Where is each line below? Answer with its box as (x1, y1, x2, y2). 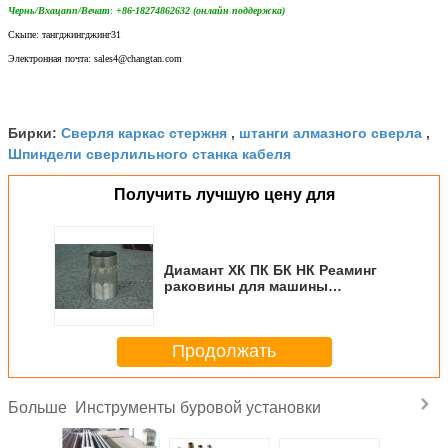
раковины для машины (164, 277, 328, 294)
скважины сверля (164, 293, 290, 310)
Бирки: (8, 124, 61, 141)
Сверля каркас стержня (61, 121, 227, 142)
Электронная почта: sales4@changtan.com (8, 52, 182, 64)
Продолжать (172, 341, 276, 362)
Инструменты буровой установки (75, 394, 321, 418)
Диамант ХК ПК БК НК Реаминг (164, 261, 377, 278)
